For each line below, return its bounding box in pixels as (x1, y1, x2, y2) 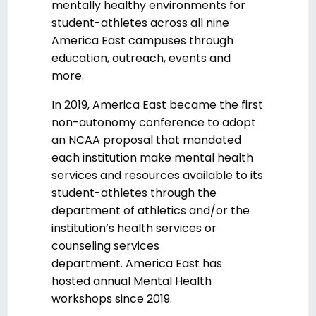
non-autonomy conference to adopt (51, 114, 256, 131)
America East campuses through (51, 32, 233, 49)
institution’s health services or (51, 220, 217, 237)
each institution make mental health (51, 150, 253, 166)
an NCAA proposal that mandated (51, 132, 241, 149)
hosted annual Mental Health (51, 273, 212, 290)
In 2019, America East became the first (51, 97, 263, 114)
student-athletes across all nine (51, 15, 229, 32)
